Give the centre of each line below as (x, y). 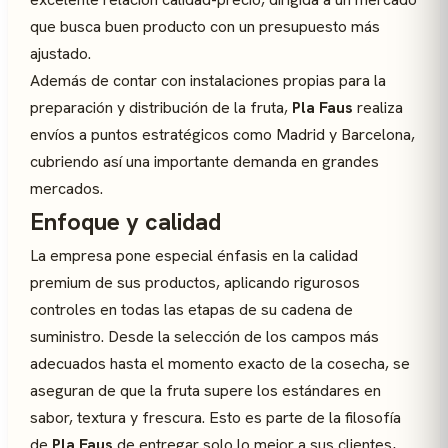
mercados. (66, 188)
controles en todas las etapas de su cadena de (191, 309)
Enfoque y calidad (125, 221)
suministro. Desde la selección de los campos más (204, 336)
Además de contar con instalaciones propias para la (208, 80)
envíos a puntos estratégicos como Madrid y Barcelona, (222, 134)
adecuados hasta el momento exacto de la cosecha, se (220, 363)
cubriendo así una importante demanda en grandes (204, 161)
